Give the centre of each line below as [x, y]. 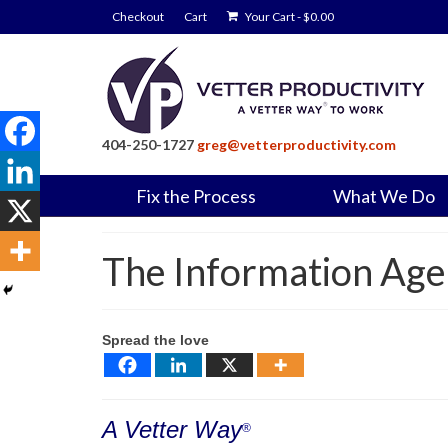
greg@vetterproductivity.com [296, 144]
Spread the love [155, 340]
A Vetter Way [172, 429]
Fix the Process [196, 196]
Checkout [138, 16]
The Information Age [274, 271]
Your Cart [270, 16]
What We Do [384, 196]
